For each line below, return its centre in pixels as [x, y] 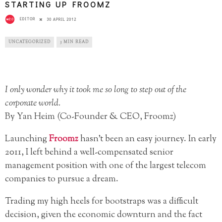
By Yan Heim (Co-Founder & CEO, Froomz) [90, 117]
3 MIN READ [74, 42]
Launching [27, 139]
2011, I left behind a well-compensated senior [89, 153]
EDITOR [28, 19]
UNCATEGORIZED [29, 42]
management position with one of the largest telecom [106, 166]
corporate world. [33, 104]
